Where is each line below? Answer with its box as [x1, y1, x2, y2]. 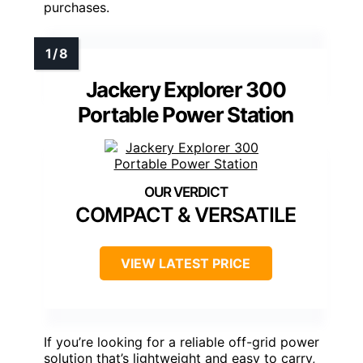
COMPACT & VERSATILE [75, 202, 296, 227]
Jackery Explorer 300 [85, 76, 286, 102]
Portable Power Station [77, 101, 294, 127]
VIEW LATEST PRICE [121, 254, 250, 271]
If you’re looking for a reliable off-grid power [44, 333, 319, 350]
